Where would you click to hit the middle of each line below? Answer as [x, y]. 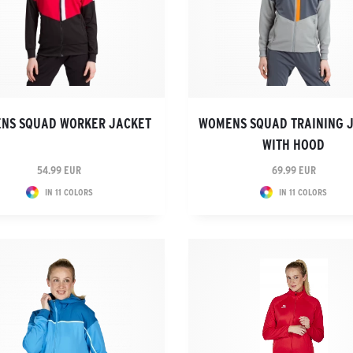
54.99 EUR [59, 170]
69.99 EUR [294, 170]
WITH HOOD [294, 145]
